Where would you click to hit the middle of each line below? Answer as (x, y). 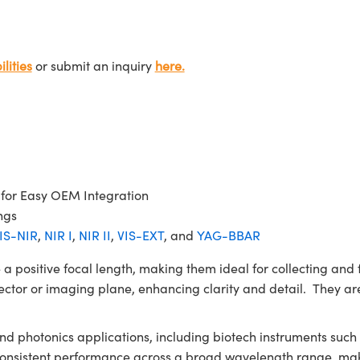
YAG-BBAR (228, 235)
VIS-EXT (140, 235)
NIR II (94, 235)
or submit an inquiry (93, 65)
